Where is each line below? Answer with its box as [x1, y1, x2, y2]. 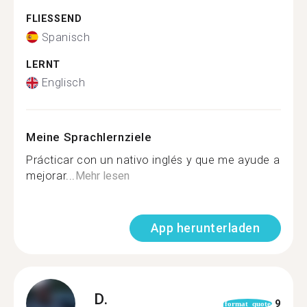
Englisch [41, 76, 86, 89]
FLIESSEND [26, 13, 75, 25]
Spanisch [41, 30, 90, 44]
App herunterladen [150, 221, 260, 235]
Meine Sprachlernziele [26, 130, 152, 144]
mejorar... [26, 169, 75, 182]
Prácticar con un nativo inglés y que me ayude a [26, 153, 280, 167]
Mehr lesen [75, 169, 130, 182]
